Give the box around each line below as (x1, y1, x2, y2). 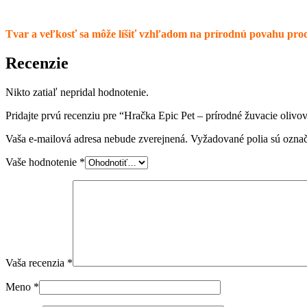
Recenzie (5, 53, 69, 72)
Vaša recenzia (5, 256, 67, 269)
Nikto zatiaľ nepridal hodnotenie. (5, 86, 149, 98)
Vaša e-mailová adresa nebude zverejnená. (5, 132, 188, 145)
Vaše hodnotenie (5, 156, 79, 168)
